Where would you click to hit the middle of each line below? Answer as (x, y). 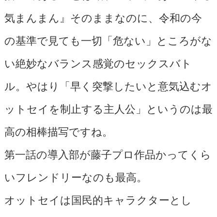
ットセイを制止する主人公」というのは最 (108, 108)
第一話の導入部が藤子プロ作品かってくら (108, 153)
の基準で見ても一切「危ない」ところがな (108, 39)
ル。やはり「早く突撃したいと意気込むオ (108, 85)
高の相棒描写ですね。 (58, 131)
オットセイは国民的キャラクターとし (98, 199)
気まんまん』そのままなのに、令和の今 (103, 17)
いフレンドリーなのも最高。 (76, 176)
